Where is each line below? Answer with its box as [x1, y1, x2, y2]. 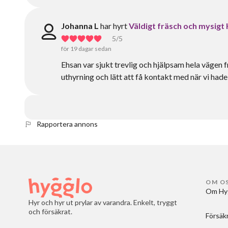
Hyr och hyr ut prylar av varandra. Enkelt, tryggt [28, 198, 177, 207]
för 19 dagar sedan [61, 45, 111, 52]
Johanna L [61, 21, 99, 31]
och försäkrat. [28, 207, 72, 216]
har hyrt [100, 21, 127, 31]
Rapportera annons [37, 120, 98, 128]
